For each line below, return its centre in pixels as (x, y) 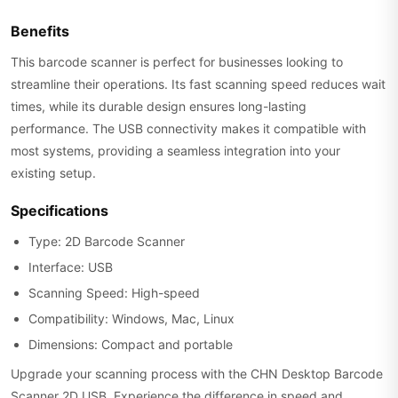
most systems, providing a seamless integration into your (175, 151)
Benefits (40, 31)
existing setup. (53, 173)
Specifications (60, 211)
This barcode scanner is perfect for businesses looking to (177, 62)
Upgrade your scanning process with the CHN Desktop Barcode (197, 374)
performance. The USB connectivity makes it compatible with (188, 128)
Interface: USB (71, 267)
